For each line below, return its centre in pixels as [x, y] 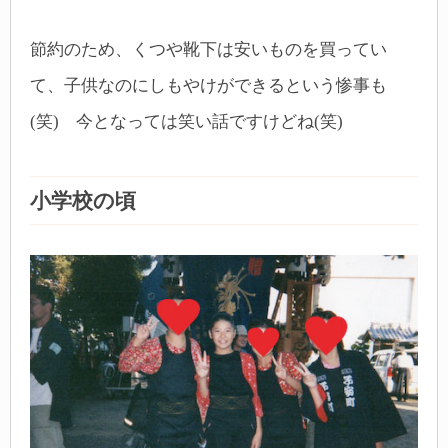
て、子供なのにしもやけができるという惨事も [208, 86]
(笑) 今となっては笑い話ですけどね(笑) [186, 122]
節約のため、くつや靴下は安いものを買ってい [208, 50]
